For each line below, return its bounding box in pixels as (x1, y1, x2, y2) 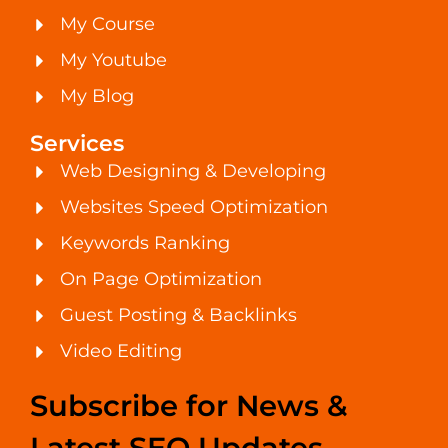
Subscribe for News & (30, 388, 347, 424)
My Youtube (60, 49, 167, 72)
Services (30, 130, 124, 158)
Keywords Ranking (60, 232, 230, 255)
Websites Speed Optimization (60, 196, 328, 219)
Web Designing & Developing (60, 160, 326, 183)
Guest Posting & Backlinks (60, 304, 297, 327)
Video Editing (60, 340, 182, 363)
